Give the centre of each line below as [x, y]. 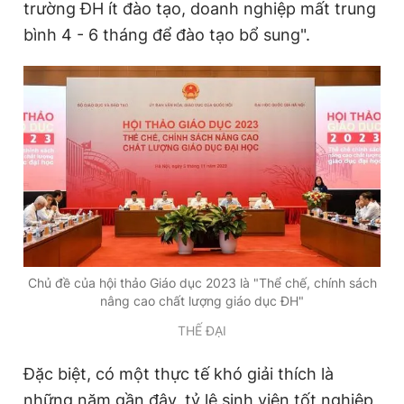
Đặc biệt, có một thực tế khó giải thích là [179, 373]
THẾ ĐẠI [202, 330]
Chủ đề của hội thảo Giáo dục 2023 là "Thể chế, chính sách [202, 282]
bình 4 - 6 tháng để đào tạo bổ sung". [167, 35]
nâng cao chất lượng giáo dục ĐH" [202, 300]
